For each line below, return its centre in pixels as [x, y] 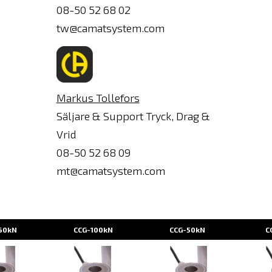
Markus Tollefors [98, 98]
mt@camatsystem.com [110, 171]
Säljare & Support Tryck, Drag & [133, 116]
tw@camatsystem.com [110, 28]
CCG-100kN [93, 229]
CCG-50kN [187, 229]
